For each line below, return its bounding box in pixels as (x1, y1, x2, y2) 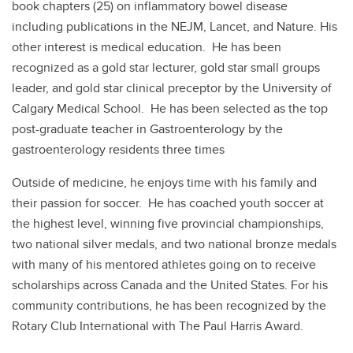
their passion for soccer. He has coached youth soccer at (12, 193, 324, 212)
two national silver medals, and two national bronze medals (12, 234, 336, 253)
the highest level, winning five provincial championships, (12, 214, 324, 232)
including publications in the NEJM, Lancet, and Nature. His (12, 17, 337, 35)
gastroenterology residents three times (12, 139, 225, 158)
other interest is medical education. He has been (12, 37, 281, 56)
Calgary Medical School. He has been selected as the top (12, 98, 328, 117)
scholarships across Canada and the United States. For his (12, 275, 328, 294)
